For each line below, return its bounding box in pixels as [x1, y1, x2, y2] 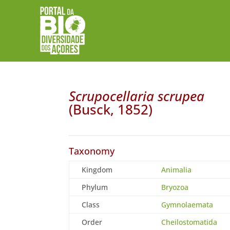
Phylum [82, 182, 108, 192]
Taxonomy [69, 144, 115, 157]
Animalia [161, 164, 192, 175]
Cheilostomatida [161, 217, 218, 227]
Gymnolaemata [161, 199, 214, 209]
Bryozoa [161, 182, 189, 192]
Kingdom [82, 164, 113, 175]
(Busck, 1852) [69, 100, 153, 119]
